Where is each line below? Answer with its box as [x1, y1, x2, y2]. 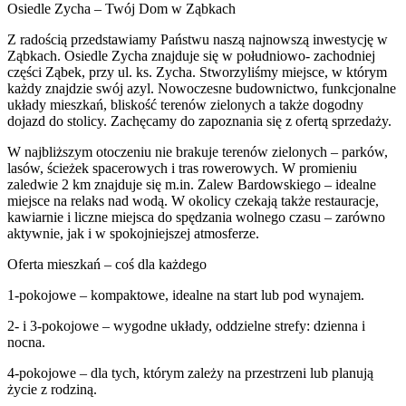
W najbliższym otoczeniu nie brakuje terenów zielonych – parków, [7, 143, 388, 159]
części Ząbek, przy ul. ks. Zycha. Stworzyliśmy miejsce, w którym [7, 63, 387, 80]
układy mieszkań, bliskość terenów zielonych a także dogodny [7, 96, 363, 112]
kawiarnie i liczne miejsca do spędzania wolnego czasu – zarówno [7, 208, 385, 225]
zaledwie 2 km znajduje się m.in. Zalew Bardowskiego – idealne [7, 176, 376, 192]
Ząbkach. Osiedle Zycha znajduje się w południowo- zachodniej [7, 47, 375, 63]
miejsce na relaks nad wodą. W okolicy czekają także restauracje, [7, 192, 379, 208]
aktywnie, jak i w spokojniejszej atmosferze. [7, 225, 259, 241]
